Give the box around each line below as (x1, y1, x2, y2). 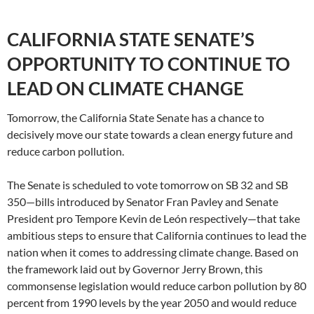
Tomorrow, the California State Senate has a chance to (7, 110, 264, 124)
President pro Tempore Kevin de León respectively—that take (7, 211, 300, 225)
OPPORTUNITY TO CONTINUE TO (7, 52, 290, 75)
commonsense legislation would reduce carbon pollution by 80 (7, 278, 306, 292)
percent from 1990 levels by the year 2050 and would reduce (7, 295, 296, 309)
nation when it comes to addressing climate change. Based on (7, 245, 299, 259)
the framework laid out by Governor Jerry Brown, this (7, 261, 263, 275)
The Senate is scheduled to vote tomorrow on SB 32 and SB (7, 177, 288, 191)
